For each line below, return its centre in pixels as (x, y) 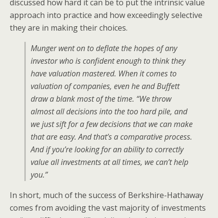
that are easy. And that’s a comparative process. (111, 137)
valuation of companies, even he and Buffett (105, 86)
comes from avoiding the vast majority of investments (108, 208)
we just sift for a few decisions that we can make (112, 124)
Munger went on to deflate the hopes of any (104, 48)
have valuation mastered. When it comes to (104, 73)
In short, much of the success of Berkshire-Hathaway (107, 195)
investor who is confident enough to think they (108, 61)
